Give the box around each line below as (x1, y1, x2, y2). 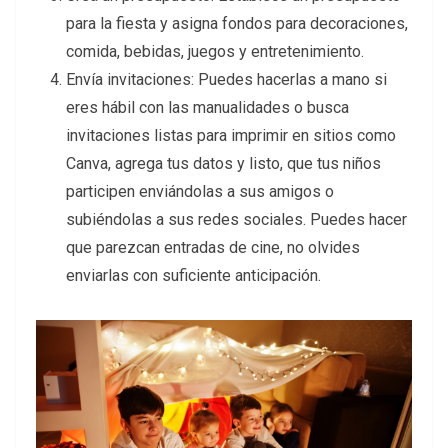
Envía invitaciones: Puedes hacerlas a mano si (66, 70, 387, 90)
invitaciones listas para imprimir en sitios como (66, 126, 396, 146)
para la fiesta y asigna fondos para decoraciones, (66, 14, 408, 34)
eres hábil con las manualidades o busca (66, 98, 349, 118)
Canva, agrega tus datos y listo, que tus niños (66, 154, 381, 174)
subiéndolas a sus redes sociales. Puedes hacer (66, 210, 407, 230)
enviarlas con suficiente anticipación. (66, 266, 321, 286)
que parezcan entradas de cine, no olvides (66, 238, 360, 258)
